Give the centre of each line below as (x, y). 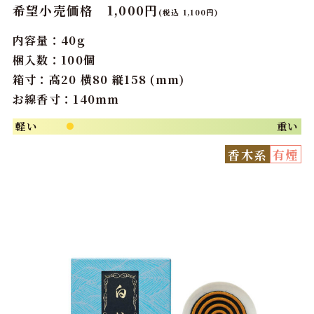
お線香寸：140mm (66, 100)
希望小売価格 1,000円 (85, 11)
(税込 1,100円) (188, 13)
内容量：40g (49, 41)
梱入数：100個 (54, 60)
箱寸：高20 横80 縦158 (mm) (98, 80)
